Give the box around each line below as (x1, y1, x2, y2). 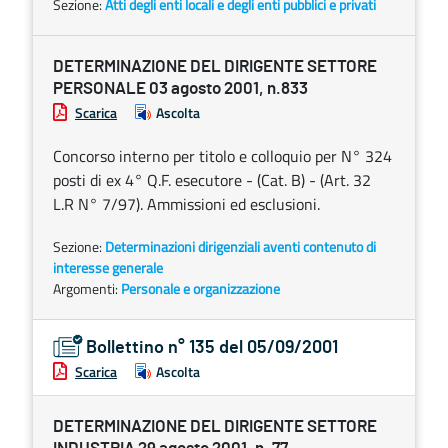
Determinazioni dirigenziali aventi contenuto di (105, 236, 376, 257)
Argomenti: (53, 278, 121, 299)
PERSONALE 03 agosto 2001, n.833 (53, 80, 308, 97)
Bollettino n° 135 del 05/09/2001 (86, 339, 338, 357)
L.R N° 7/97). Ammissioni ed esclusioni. (53, 192, 320, 216)
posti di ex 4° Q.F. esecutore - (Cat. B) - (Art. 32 (53, 168, 371, 192)
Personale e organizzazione (121, 278, 280, 299)
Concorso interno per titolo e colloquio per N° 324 (53, 144, 392, 168)
